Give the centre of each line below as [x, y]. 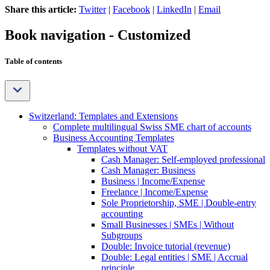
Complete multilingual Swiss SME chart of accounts [152, 127]
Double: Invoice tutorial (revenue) [166, 246]
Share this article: [41, 10]
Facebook [131, 10]
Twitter [93, 10]
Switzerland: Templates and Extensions [103, 116]
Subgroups [122, 235]
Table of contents [33, 61]
